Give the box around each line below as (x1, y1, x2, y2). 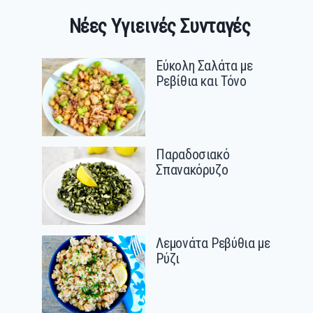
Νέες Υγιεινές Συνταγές (68, 15, 251, 38)
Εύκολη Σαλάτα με (156, 57, 253, 75)
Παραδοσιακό (156, 146, 230, 163)
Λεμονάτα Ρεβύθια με (156, 235, 270, 252)
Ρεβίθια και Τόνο (156, 73, 247, 90)
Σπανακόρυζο (156, 161, 228, 179)
